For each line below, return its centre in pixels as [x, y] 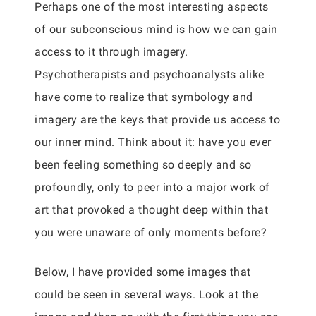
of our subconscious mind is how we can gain [156, 29]
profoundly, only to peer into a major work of [152, 187]
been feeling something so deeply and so [143, 165]
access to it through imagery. [111, 52]
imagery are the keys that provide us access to [157, 120]
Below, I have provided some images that [143, 272]
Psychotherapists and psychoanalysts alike [150, 74]
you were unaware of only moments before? [151, 232]
